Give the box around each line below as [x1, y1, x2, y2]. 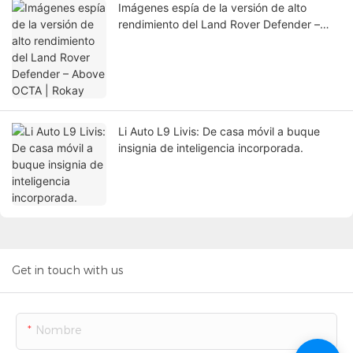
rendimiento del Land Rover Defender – [118, 17, 320, 32]
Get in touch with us [12, 263, 123, 278]
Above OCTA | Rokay [118, 34, 227, 48]
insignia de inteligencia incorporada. [118, 141, 303, 155]
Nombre [35, 323, 81, 338]
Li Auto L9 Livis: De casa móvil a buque [118, 124, 320, 139]
